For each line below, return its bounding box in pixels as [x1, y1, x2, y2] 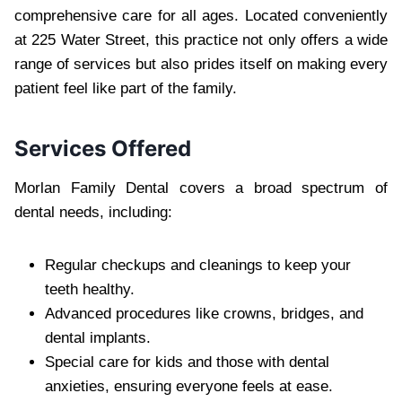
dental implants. [45, 328, 151, 346]
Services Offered [14, 135, 191, 162]
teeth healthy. [45, 280, 135, 298]
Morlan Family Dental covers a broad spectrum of [14, 179, 388, 197]
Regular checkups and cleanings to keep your [45, 256, 351, 274]
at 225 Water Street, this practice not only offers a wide [14, 31, 388, 48]
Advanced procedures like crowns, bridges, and [45, 304, 363, 322]
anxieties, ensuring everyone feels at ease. [45, 377, 333, 395]
